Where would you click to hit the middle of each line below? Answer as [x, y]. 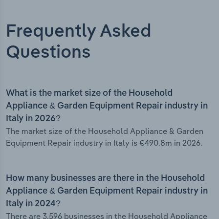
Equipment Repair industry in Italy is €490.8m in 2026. [104, 143]
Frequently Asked [79, 32]
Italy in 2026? [33, 119]
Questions [48, 53]
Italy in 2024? [33, 204]
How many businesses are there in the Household [105, 179]
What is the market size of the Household [89, 94]
